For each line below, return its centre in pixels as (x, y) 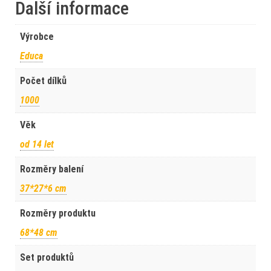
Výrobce (37, 37)
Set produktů (47, 257)
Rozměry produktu (58, 213)
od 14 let (37, 144)
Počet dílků (43, 81)
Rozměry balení (52, 169)
